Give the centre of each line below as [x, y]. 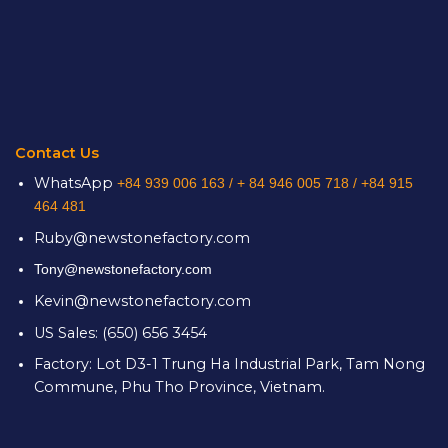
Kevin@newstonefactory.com [142, 301]
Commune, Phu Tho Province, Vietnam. [179, 387]
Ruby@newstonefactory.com [141, 237]
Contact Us [57, 153]
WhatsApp [75, 183]
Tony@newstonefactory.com [122, 269]
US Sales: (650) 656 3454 [124, 332]
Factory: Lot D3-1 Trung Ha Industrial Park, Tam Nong [229, 364]
